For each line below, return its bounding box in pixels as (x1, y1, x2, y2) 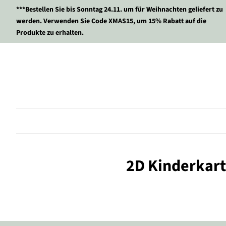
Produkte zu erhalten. (16, 28, 84, 38)
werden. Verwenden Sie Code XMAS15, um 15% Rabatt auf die (16, 16, 206, 26)
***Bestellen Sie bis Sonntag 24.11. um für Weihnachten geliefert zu (16, 5, 223, 15)
